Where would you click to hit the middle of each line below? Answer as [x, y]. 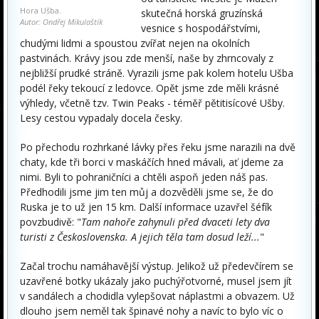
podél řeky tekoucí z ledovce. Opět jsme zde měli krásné [150, 88]
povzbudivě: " [51, 222]
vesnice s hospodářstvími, [201, 28]
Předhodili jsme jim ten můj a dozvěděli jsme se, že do [147, 192]
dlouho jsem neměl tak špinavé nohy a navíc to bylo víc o [152, 311]
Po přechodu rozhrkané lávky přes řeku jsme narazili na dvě [158, 147]
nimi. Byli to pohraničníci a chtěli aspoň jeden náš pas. [144, 177]
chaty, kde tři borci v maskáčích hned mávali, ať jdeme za [152, 162]
